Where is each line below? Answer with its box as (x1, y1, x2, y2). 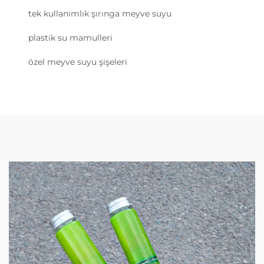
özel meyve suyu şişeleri (28, 57, 127, 68)
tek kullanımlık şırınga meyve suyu (28, 8, 171, 19)
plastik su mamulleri (28, 32, 113, 44)
